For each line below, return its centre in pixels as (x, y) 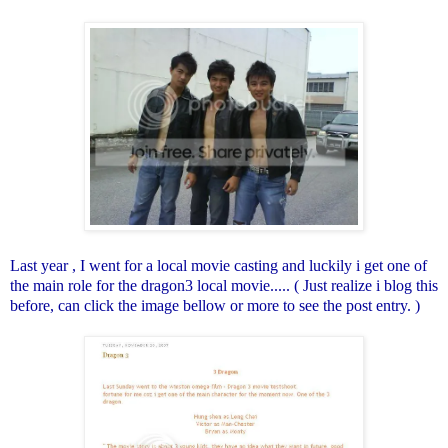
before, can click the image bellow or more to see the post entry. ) (215, 305)
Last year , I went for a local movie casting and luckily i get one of (218, 265)
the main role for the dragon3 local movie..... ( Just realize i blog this (224, 285)
